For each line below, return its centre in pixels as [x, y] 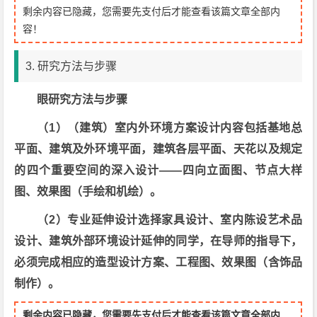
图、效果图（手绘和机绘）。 [88, 191]
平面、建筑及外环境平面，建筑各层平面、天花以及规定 [158, 149]
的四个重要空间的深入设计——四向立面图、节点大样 [158, 170]
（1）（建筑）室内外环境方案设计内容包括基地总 [170, 128]
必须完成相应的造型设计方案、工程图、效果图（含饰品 [158, 262]
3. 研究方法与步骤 [71, 66]
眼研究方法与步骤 [82, 99]
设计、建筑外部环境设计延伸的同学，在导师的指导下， [158, 241]
